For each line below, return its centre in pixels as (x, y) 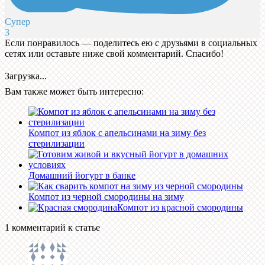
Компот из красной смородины (180, 208)
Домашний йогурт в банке (82, 176)
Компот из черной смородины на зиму (106, 197)
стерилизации (56, 144)
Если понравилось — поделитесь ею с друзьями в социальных (131, 43)
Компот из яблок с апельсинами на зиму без (117, 133)
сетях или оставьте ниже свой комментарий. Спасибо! (114, 54)
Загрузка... (26, 76)
